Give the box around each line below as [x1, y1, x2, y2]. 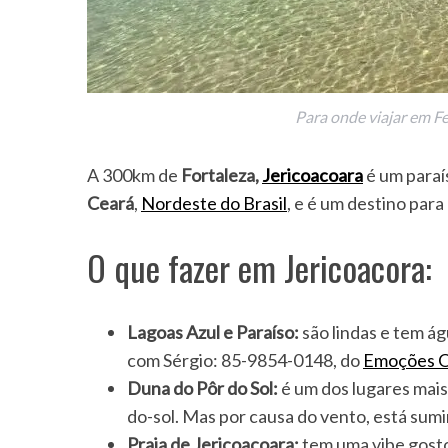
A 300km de [87, 164, 181, 187]
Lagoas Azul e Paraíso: [127, 321, 299, 344]
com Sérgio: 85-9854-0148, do [127, 349, 363, 372]
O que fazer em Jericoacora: [87, 242, 432, 294]
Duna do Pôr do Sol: [127, 377, 278, 400]
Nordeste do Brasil [141, 192, 287, 215]
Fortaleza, [181, 164, 262, 187]
